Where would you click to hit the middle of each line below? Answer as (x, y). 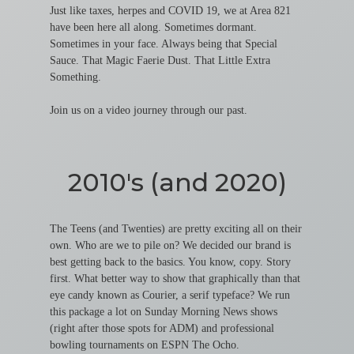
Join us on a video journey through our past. (148, 110)
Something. (75, 77)
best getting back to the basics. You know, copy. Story (170, 262)
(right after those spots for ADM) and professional (162, 328)
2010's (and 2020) (177, 183)
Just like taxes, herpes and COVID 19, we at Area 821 (170, 11)
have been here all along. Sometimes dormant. (153, 27)
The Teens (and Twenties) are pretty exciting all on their (175, 229)
